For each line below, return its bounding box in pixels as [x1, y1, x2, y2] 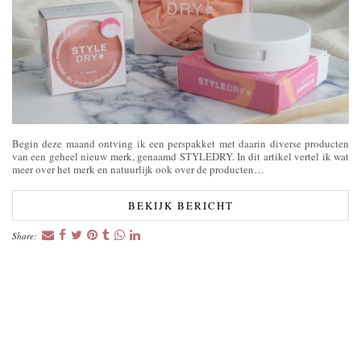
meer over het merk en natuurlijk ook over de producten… [12, 161, 264, 176]
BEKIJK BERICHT [127, 197, 234, 213]
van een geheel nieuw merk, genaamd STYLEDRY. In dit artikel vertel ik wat [12, 148, 349, 164]
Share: [12, 229, 39, 242]
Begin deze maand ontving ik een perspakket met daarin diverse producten [12, 135, 349, 151]
